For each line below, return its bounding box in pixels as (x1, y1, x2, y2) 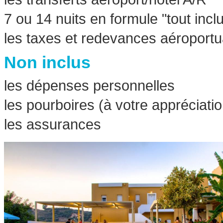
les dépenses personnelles (4, 77, 175, 94)
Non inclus (4, 53, 91, 72)
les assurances (4, 116, 101, 133)
